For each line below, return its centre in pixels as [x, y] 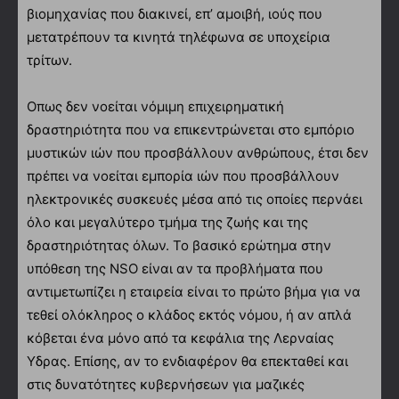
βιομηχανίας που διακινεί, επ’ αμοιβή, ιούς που [175, 13]
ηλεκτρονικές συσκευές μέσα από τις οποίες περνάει [195, 199]
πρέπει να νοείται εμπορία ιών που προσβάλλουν [183, 175]
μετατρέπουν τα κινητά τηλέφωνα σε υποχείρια [179, 37]
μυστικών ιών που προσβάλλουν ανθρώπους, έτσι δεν [198, 152]
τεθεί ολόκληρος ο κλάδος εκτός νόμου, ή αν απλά [189, 314]
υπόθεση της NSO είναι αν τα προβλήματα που [175, 268]
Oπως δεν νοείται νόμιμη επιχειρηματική [155, 106]
